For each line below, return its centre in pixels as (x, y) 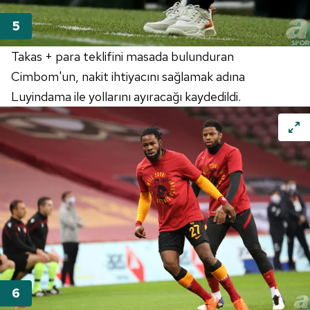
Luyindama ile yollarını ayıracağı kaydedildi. (126, 97)
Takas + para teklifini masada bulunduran (122, 57)
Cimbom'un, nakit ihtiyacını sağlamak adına (128, 77)
